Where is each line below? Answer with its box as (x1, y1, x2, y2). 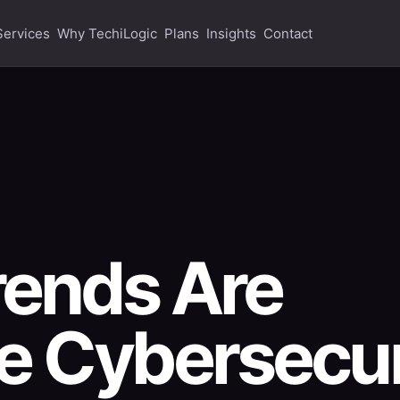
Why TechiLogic (57, 25, 158, 42)
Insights (206, 25, 257, 42)
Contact (263, 25, 313, 42)
